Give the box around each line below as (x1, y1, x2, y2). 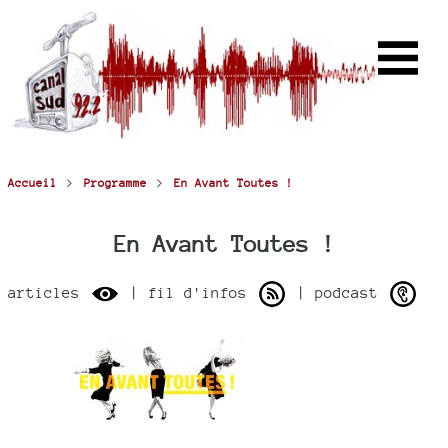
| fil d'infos (121, 283, 256, 301)
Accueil (8, 176, 57, 190)
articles (8, 283, 89, 301)
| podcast (288, 283, 387, 301)
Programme (84, 176, 147, 190)
